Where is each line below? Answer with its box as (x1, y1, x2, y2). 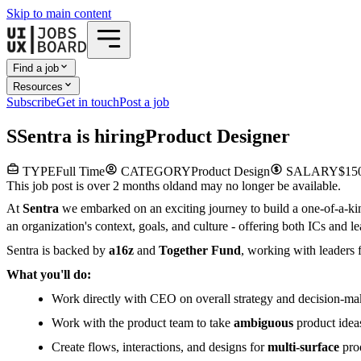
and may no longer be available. (179, 179, 341, 193)
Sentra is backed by (6, 243, 109, 258)
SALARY (283, 164, 338, 179)
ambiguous (234, 316, 293, 330)
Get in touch (56, 94, 119, 109)
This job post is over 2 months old (6, 179, 179, 193)
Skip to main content (6, 6, 111, 20)
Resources (13, 80, 63, 93)
